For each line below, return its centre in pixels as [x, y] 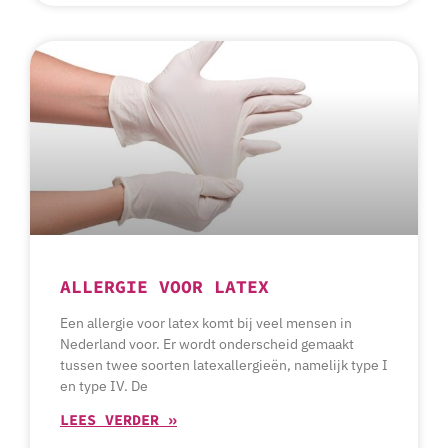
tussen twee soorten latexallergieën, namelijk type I [224, 365]
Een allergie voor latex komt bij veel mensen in [206, 323]
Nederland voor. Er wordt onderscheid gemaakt [207, 344]
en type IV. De [104, 386]
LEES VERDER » [118, 420]
